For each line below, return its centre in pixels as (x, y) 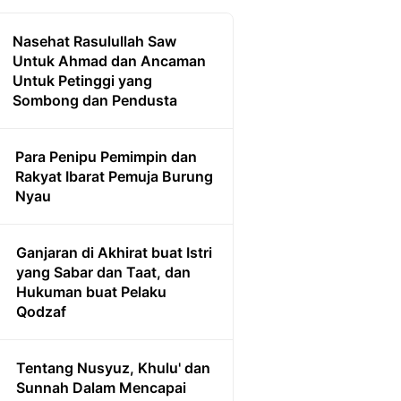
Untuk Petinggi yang (82, 81)
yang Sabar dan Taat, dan (103, 273)
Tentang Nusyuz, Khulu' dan (113, 368)
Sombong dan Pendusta (95, 101)
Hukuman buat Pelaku (91, 292)
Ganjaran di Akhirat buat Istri (114, 253)
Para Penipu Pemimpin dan (106, 157)
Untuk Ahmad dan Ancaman (109, 61)
